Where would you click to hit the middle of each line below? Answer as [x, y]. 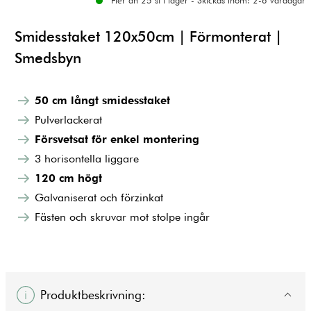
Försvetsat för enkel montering [117, 140]
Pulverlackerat [68, 120]
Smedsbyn [48, 58]
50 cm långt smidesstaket [102, 101]
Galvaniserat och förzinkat [99, 198]
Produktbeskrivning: [93, 294]
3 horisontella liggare [86, 159]
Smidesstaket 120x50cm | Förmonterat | [148, 37]
